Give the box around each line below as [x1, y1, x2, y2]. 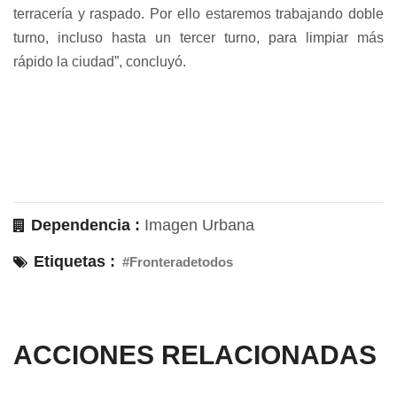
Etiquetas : [29, 253, 115, 270]
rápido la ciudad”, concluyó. [13, 54, 186, 70]
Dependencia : [27, 217, 140, 234]
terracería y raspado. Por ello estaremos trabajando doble [13, 6, 384, 22]
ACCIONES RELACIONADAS [13, 340, 377, 368]
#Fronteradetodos [122, 255, 233, 269]
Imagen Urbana [144, 217, 254, 234]
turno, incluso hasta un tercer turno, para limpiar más [13, 30, 384, 46]
